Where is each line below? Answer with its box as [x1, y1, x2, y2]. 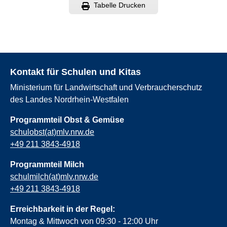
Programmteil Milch [10, 160, 84, 169]
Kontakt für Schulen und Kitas [10, 66, 141, 77]
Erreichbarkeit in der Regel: [10, 204, 115, 213]
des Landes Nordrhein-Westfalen [10, 95, 129, 104]
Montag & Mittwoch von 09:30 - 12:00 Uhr [10, 216, 158, 225]
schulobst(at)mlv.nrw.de [10, 127, 94, 136]
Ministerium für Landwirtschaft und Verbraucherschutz [10, 83, 202, 92]
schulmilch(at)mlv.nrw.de [10, 172, 98, 181]
